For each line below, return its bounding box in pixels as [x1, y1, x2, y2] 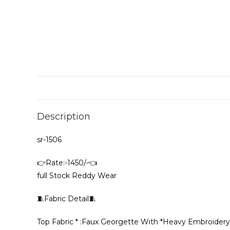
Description [37, 111, 90, 122]
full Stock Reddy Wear [37, 171, 117, 180]
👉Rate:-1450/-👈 [37, 158, 97, 167]
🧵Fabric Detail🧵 [37, 194, 96, 203]
